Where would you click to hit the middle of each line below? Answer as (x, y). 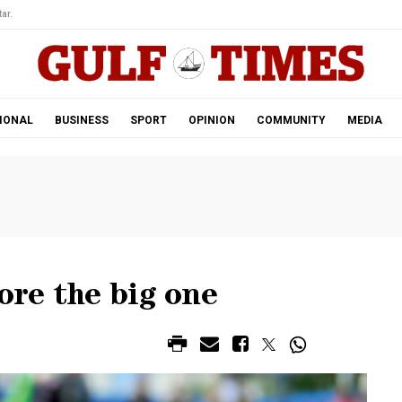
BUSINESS (81, 120)
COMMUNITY (291, 120)
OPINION (211, 120)
